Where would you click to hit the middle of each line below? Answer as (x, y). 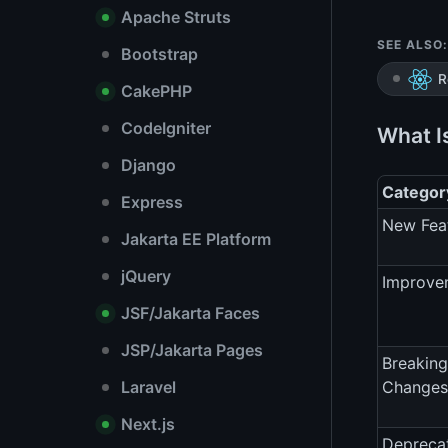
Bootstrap (157, 54)
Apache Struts (174, 17)
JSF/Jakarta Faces (188, 313)
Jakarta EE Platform (194, 239)
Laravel (146, 387)
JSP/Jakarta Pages (190, 350)
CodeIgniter (164, 128)
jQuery (144, 276)
